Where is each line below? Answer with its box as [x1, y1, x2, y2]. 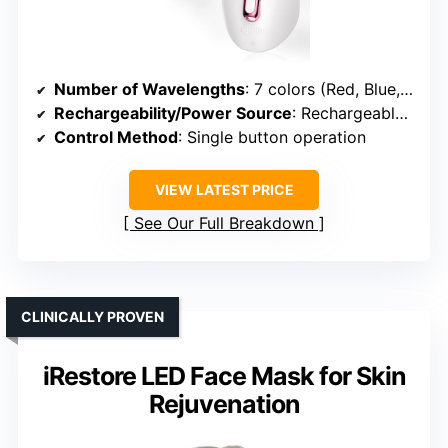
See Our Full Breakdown [134, 212, 314, 233]
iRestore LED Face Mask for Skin [42, 360, 406, 391]
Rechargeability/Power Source [54, 102, 292, 123]
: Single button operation [178, 126, 366, 147]
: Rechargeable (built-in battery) [292, 102, 395, 123]
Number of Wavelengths [54, 78, 245, 99]
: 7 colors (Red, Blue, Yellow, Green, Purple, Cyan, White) [245, 78, 400, 99]
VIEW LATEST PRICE [154, 180, 294, 198]
